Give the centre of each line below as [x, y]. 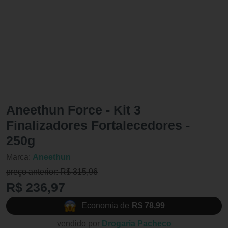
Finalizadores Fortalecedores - [98, 125]
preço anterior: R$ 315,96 [52, 172]
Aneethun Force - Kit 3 [74, 110]
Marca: [19, 157]
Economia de [105, 206]
